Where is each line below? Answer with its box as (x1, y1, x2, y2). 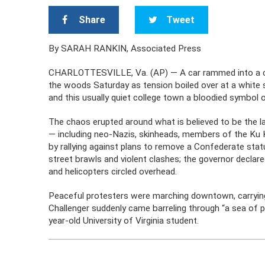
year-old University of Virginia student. (49, 215, 199, 226)
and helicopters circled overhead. (49, 166, 177, 177)
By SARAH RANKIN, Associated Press (49, 43, 202, 54)
